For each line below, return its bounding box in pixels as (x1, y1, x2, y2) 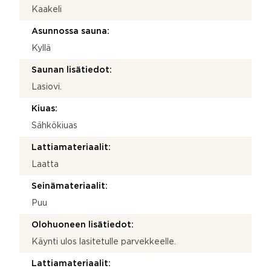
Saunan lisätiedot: (31, 66, 112, 74)
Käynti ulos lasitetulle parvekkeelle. (31, 238, 176, 246)
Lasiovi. (31, 83, 62, 91)
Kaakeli (31, 5, 62, 13)
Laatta (31, 160, 59, 168)
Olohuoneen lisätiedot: (31, 221, 134, 229)
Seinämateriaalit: (31, 182, 108, 190)
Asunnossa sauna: (31, 27, 109, 35)
